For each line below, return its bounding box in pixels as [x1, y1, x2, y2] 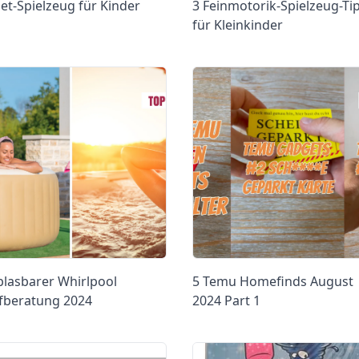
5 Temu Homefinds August [192, 272, 353, 290]
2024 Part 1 [192, 291, 260, 309]
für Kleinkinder [192, 15, 283, 34]
